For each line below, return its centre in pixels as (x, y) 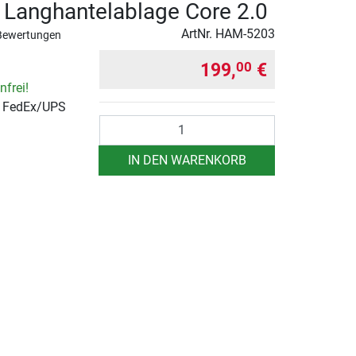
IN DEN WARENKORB (187, 160)
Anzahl (118, 123)
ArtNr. (198, 33)
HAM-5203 (245, 33)
